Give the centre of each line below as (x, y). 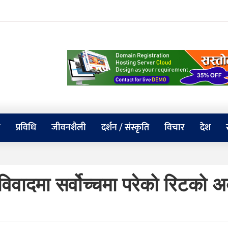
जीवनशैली (69, 128)
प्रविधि (26, 128)
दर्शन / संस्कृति (125, 128)
